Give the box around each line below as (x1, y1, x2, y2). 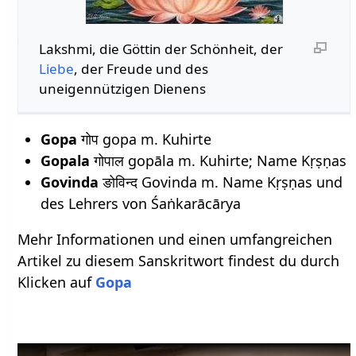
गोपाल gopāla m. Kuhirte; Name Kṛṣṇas (89, 151, 346, 171)
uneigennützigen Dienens (38, 79, 206, 98)
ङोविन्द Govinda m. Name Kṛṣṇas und (98, 172, 342, 192)
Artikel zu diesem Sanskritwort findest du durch (17, 251, 340, 271)
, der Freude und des (73, 59, 208, 78)
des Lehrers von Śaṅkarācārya (40, 194, 241, 214)
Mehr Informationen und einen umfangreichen (17, 230, 333, 250)
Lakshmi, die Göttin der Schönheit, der (38, 39, 283, 58)
